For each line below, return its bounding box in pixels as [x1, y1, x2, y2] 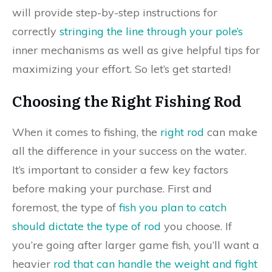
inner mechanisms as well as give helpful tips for [12, 43, 260, 57]
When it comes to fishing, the [12, 125, 160, 139]
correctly [12, 24, 59, 38]
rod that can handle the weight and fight [53, 257, 257, 271]
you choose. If [161, 219, 232, 233]
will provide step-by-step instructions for [12, 5, 217, 19]
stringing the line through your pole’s [59, 24, 243, 38]
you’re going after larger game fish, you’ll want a [12, 238, 259, 252]
